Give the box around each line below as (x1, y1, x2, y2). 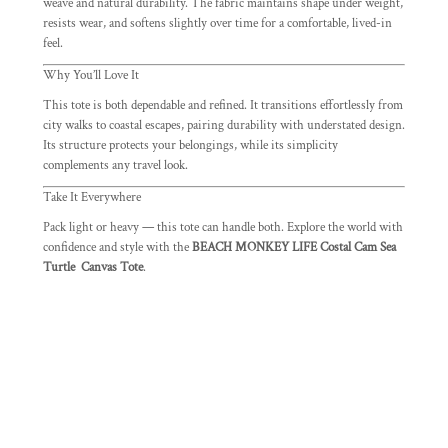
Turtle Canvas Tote (43, 259, 143, 276)
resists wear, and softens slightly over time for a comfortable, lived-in (43, 15, 392, 32)
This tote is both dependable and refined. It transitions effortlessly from (43, 97, 403, 114)
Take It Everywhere (43, 189, 141, 206)
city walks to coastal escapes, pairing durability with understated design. (43, 117, 405, 134)
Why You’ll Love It (43, 67, 139, 84)
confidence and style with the (43, 239, 192, 256)
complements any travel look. (43, 157, 188, 174)
